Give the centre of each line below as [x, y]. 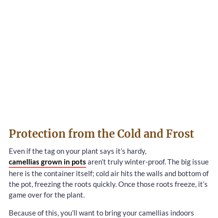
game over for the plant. [47, 195]
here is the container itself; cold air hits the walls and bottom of [109, 173]
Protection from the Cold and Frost [101, 134]
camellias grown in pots [47, 162]
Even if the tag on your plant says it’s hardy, [78, 151]
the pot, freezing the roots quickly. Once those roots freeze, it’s [108, 184]
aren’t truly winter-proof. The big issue [147, 162]
